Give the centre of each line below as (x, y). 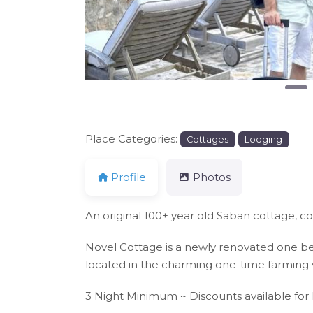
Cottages (208, 139)
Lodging (264, 139)
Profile (129, 177)
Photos (211, 177)
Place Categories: (133, 138)
